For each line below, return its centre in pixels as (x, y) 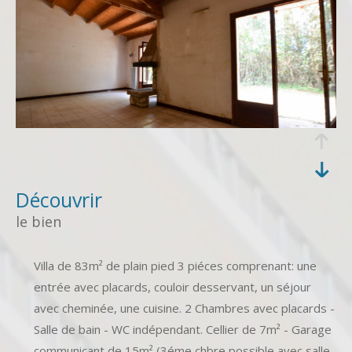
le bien (38, 221)
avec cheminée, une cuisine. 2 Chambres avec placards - (184, 308)
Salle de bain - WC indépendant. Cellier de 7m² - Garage (182, 329)
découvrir (66, 199)
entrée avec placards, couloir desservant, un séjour (172, 286)
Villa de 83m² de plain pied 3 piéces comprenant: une (175, 265)
